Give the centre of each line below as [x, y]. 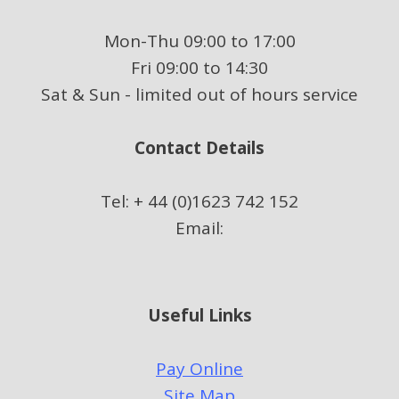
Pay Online [199, 369]
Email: [199, 228]
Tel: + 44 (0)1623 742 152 [199, 201]
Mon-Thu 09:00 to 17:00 [199, 41]
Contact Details [199, 148]
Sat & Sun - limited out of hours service [199, 94]
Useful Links [199, 315]
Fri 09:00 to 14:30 [199, 68]
